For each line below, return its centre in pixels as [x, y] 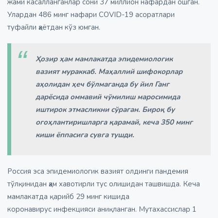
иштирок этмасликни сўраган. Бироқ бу [105, 109]
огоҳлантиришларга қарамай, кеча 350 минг [114, 122]
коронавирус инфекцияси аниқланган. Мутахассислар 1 [102, 209]
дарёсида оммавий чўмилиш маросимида [108, 97]
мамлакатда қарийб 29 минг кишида [68, 197]
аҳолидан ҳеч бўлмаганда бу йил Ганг [102, 84]
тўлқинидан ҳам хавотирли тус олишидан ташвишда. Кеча [104, 184]
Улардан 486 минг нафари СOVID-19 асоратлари [91, 14]
